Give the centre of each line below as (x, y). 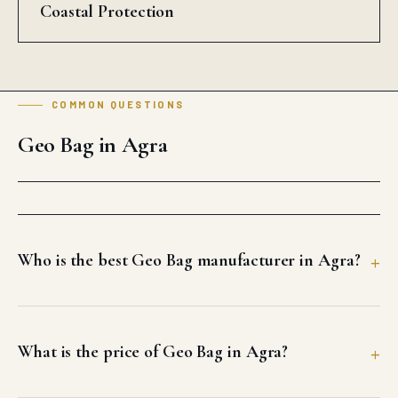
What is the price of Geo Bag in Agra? (153, 351)
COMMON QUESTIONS (118, 105)
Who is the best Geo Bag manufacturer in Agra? (189, 260)
